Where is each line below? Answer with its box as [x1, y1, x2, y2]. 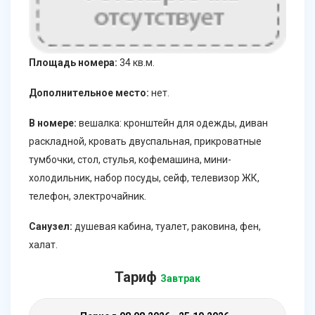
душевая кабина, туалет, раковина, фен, [72, 221, 261, 233]
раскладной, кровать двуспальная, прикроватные [29, 136, 262, 148]
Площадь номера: [29, 57, 117, 69]
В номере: [29, 117, 77, 129]
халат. [29, 239, 58, 251]
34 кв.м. [117, 57, 155, 69]
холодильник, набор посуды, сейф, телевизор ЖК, [29, 172, 259, 184]
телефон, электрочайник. [29, 191, 146, 202]
